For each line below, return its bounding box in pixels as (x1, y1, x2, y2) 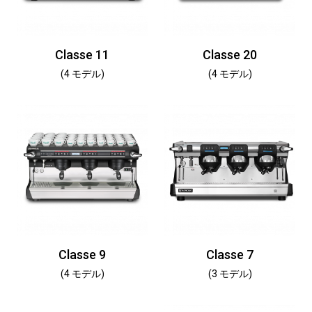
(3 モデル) (208, 268, 252, 279)
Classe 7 (206, 247, 253, 262)
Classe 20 (203, 47, 257, 62)
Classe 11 (55, 47, 109, 62)
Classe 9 (58, 247, 106, 262)
